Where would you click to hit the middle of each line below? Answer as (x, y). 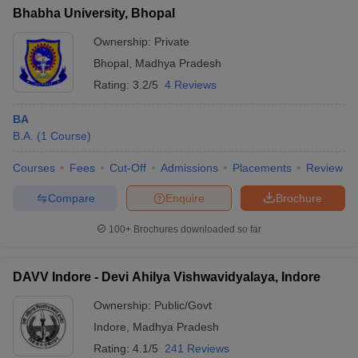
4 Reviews (191, 85)
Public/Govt (183, 305)
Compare (71, 198)
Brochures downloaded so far (196, 229)
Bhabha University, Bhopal (94, 13)
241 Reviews (197, 348)
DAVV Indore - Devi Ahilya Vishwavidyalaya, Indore (167, 277)
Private (172, 42)
